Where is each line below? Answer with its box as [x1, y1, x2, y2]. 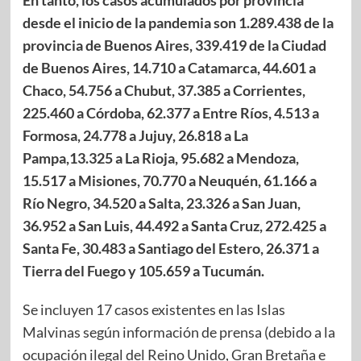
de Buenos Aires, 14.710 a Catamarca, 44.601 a [22, 58, 316, 77]
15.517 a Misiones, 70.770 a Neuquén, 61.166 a [22, 171, 317, 189]
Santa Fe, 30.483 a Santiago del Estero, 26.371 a [22, 239, 319, 257]
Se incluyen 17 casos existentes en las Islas [22, 300, 285, 318]
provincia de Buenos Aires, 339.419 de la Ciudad [22, 35, 326, 54]
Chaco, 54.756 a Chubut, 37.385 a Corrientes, [22, 81, 305, 99]
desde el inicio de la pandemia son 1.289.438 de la [22, 13, 334, 31]
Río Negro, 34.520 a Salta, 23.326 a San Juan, [22, 193, 301, 212]
